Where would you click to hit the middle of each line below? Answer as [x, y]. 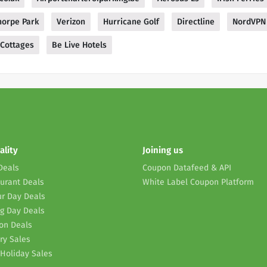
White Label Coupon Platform [198, 182]
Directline [196, 22]
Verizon [71, 22]
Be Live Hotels [79, 45]
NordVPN [249, 22]
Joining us [163, 150]
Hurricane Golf [131, 22]
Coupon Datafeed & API [187, 168]
